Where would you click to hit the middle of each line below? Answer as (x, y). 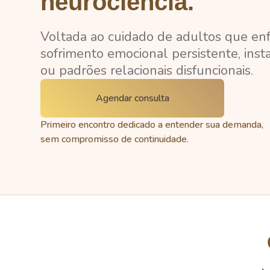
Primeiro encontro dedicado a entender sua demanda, (152, 125)
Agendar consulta (132, 98)
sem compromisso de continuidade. (115, 139)
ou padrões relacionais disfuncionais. (147, 71)
